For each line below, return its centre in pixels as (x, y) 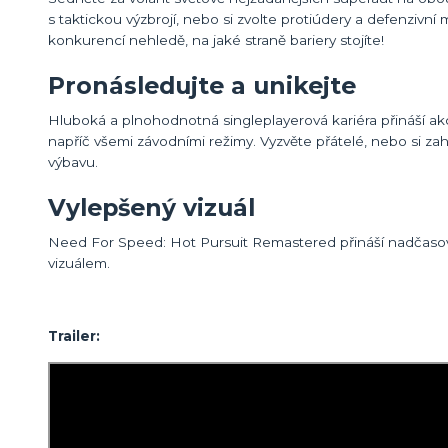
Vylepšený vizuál (151, 207)
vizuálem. (79, 262)
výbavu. (77, 161)
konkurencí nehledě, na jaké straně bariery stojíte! (216, 39)
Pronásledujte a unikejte (202, 85)
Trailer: (74, 335)
